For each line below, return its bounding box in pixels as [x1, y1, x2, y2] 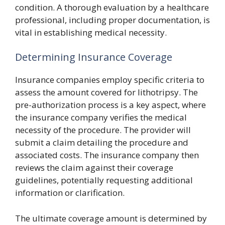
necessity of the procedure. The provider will [15, 124, 191, 136]
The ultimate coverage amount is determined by [15, 212, 207, 224]
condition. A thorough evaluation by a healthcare [15, 1, 209, 13]
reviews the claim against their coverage [15, 162, 173, 174]
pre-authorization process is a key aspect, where [15, 99, 206, 111]
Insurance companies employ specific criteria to [15, 74, 204, 86]
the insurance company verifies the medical [15, 111, 187, 124]
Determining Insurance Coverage [15, 50, 172, 64]
